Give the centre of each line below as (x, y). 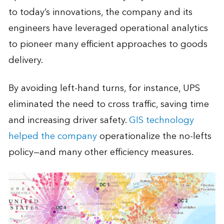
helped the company (52, 136)
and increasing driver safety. (68, 120)
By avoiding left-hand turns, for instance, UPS (104, 88)
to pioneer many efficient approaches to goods (108, 44)
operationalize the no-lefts (154, 136)
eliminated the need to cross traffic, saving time (108, 104)
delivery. (25, 60)
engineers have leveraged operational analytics (108, 28)
